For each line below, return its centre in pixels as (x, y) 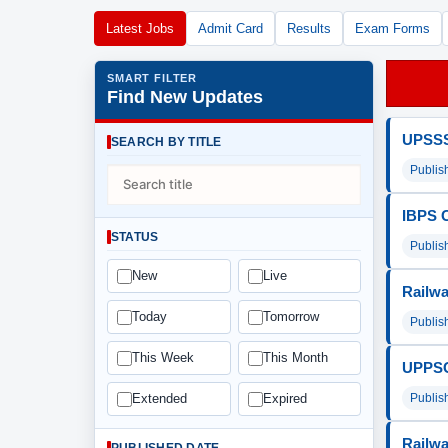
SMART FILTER (152, 78)
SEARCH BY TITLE (166, 142)
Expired (284, 398)
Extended (159, 398)
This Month (295, 357)
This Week (163, 357)
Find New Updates (185, 97)
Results (309, 28)
